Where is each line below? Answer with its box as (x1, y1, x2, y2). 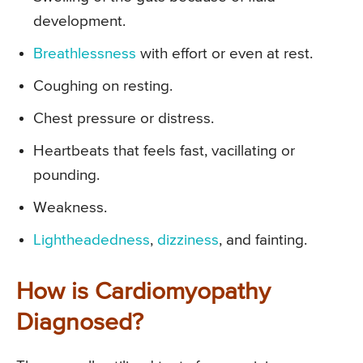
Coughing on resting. (33, 79, 173, 95)
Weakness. (33, 200, 107, 216)
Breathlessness (33, 46, 136, 62)
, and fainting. (219, 233, 307, 249)
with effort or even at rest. (136, 46, 313, 62)
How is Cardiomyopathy (16, 280, 271, 305)
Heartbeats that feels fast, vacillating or (33, 143, 295, 160)
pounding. (33, 168, 100, 184)
